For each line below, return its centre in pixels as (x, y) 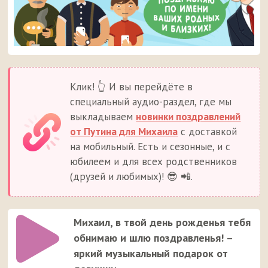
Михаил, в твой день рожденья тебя (162, 223)
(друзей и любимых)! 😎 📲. (132, 177)
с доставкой (208, 132)
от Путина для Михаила (124, 132)
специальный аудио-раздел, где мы (151, 102)
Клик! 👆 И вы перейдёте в (132, 87)
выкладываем (103, 117)
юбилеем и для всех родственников (154, 162)
